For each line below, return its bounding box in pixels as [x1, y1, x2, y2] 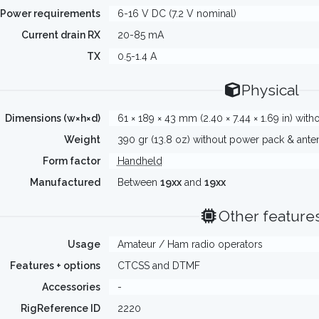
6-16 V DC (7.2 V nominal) [117, 8, 236, 19]
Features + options [9, 260, 100, 271]
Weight [63, 134, 100, 145]
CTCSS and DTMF [117, 260, 200, 271]
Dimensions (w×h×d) [4, 113, 100, 124]
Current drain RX [21, 29, 100, 41]
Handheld [117, 155, 162, 167]
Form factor [42, 155, 100, 167]
